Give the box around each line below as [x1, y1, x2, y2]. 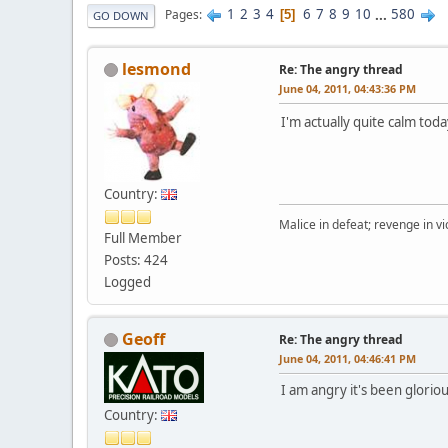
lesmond [122, 57, 191, 80]
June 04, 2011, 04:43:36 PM [279, 80, 416, 96]
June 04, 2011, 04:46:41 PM [279, 350, 416, 366]
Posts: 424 [104, 250, 168, 269]
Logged [104, 272, 151, 291]
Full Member [104, 228, 182, 247]
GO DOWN [93, 7, 149, 23]
